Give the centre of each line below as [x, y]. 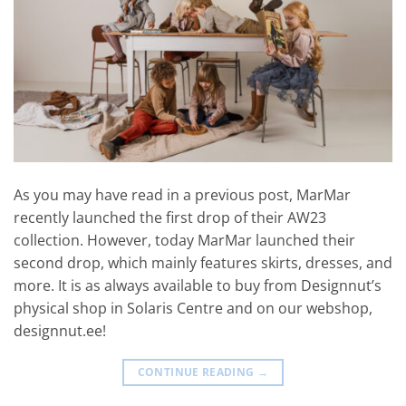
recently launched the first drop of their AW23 [170, 218]
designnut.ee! [60, 331]
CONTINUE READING [197, 372]
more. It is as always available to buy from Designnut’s [198, 286]
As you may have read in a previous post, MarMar [182, 195]
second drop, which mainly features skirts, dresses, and [203, 263]
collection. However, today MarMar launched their [184, 241]
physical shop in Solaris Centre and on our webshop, [193, 309]
